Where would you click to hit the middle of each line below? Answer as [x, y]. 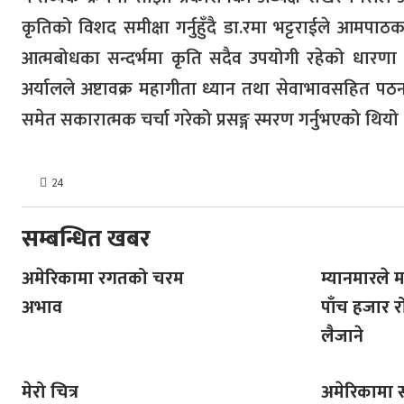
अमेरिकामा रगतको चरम [103, 278]
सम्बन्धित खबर [86, 239]
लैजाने [342, 336]
